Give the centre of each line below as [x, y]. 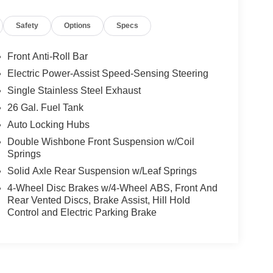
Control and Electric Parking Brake [82, 213]
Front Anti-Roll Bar [47, 57]
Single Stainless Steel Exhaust [74, 91]
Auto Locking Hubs [48, 125]
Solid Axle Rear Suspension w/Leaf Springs [102, 171]
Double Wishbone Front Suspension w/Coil [101, 142]
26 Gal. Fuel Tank [45, 108]
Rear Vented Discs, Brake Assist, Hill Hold [98, 200]
